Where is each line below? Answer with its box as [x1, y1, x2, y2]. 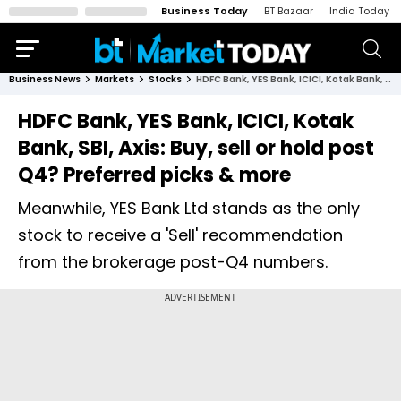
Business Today [161, 4, 248, 18]
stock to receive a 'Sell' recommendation [18, 224, 343, 246]
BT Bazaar [264, 4, 313, 18]
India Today [329, 4, 389, 18]
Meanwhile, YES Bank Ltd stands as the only [18, 197, 360, 219]
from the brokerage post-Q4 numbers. [18, 251, 328, 273]
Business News [9, 73, 81, 86]
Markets [95, 73, 134, 86]
